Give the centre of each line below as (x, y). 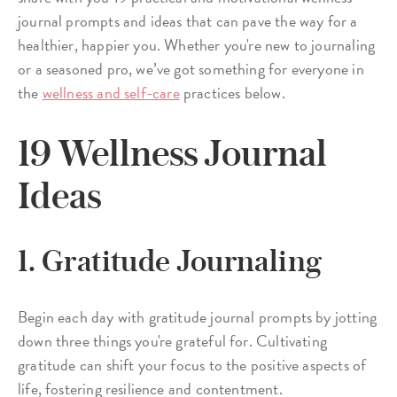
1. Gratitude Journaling (170, 261)
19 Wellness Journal (172, 153)
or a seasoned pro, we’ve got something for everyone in (191, 69)
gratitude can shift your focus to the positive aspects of (192, 365)
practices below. (232, 93)
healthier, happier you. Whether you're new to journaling (197, 45)
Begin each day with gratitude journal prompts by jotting (198, 317)
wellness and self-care (111, 93)
